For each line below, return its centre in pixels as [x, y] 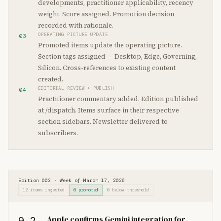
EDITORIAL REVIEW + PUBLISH [76, 88]
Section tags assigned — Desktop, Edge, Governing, [117, 56]
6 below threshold [128, 190]
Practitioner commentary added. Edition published [118, 99]
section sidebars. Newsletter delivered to [103, 122]
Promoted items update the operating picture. [110, 45]
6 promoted [86, 190]
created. [51, 79]
